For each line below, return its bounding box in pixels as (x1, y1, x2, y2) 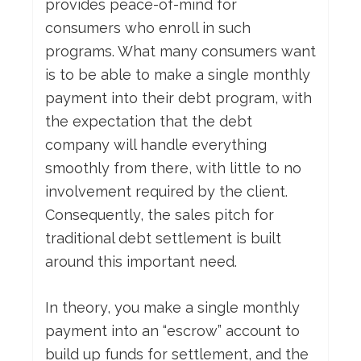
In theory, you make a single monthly (45, 299, 300, 317)
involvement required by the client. (45, 183, 288, 201)
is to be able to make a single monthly (45, 66, 310, 84)
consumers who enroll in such (45, 19, 251, 37)
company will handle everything (45, 136, 267, 154)
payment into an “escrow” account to (45, 322, 300, 340)
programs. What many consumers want (45, 43, 316, 60)
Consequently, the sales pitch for (45, 206, 274, 224)
